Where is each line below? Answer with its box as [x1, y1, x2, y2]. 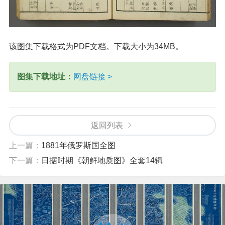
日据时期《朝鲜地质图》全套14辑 [41, 156, 163, 165]
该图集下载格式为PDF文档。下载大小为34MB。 [9, 42, 183, 51]
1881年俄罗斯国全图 [41, 141, 116, 150]
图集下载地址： [17, 72, 73, 81]
